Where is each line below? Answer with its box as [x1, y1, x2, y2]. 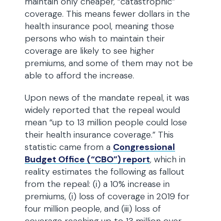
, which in [150, 153, 185, 165]
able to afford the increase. [25, 70, 142, 81]
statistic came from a [25, 141, 113, 153]
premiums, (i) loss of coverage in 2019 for [25, 190, 189, 202]
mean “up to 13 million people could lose [25, 116, 187, 128]
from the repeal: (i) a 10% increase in [25, 178, 170, 190]
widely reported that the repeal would [25, 104, 180, 116]
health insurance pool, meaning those [25, 20, 174, 32]
